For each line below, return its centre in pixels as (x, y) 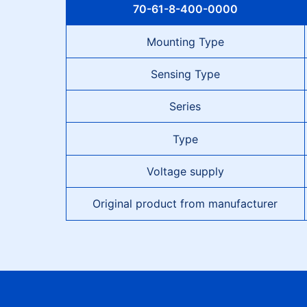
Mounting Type (185, 41)
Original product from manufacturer (185, 204)
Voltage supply (185, 172)
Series (185, 107)
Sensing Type (185, 74)
